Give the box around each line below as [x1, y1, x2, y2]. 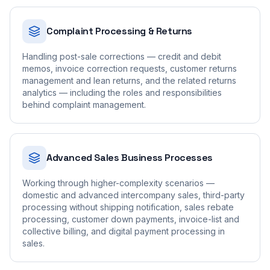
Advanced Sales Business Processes [46, 151, 213, 164]
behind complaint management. [22, 99, 146, 110]
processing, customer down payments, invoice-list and [22, 214, 239, 224]
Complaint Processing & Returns [46, 25, 192, 37]
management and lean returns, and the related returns [22, 75, 236, 86]
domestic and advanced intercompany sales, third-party [22, 190, 245, 200]
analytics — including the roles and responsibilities [22, 87, 222, 98]
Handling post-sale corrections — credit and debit [22, 51, 221, 61]
